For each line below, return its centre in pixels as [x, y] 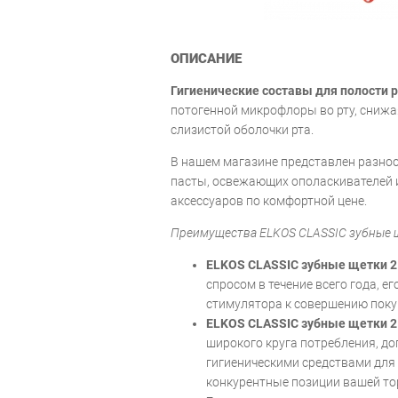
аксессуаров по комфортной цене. [269, 200]
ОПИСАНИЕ [206, 58]
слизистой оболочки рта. [242, 129]
